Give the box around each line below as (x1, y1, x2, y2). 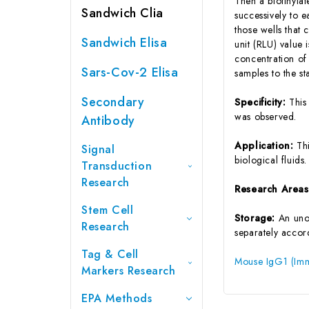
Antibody (81, 111, 135, 130)
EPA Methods (81, 290, 152, 306)
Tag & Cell (81, 246, 139, 262)
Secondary (81, 92, 145, 111)
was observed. (235, 109, 297, 123)
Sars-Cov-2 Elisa (81, 63, 179, 81)
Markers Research (81, 262, 176, 279)
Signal (81, 141, 115, 157)
